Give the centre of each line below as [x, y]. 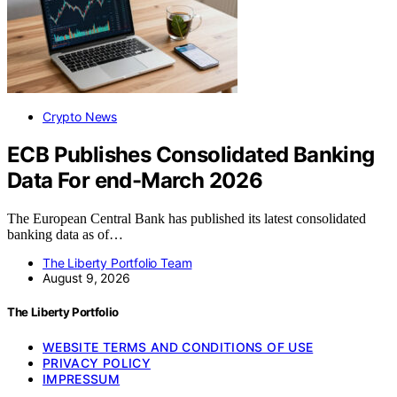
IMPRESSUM [82, 378]
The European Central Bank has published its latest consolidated [187, 219]
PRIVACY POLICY [97, 362]
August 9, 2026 [86, 278]
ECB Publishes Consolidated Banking [191, 155]
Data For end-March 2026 [135, 181]
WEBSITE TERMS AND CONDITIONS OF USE [178, 346]
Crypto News [80, 117]
